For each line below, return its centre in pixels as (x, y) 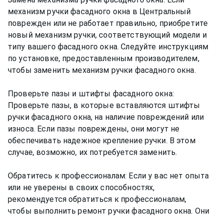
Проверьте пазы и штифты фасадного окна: (91, 93)
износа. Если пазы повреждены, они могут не (94, 129)
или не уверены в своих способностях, (81, 187)
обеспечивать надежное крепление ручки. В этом (102, 140)
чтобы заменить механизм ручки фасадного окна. (102, 70)
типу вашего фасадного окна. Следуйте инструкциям (108, 46)
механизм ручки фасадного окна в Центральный (99, 11)
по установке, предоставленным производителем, (104, 58)
